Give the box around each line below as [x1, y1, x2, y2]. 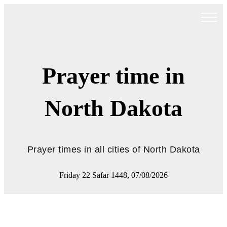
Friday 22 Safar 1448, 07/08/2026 [59, 171, 168, 179]
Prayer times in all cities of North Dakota [27, 144, 200, 155]
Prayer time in [42, 63, 185, 89]
